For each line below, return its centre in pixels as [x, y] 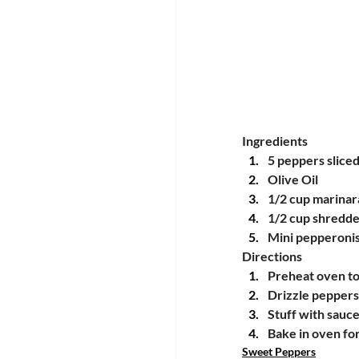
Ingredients [275, 140]
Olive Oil [293, 179]
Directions [272, 256]
